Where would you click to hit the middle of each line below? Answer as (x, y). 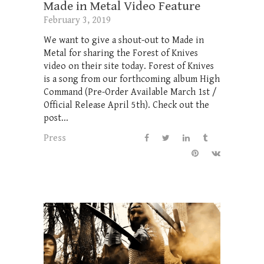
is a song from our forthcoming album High (132, 79)
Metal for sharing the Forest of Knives (121, 53)
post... (56, 118)
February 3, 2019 (77, 20)
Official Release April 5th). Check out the (126, 105)
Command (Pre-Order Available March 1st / (130, 92)
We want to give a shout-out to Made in (124, 40)
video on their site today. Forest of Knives (129, 66)
